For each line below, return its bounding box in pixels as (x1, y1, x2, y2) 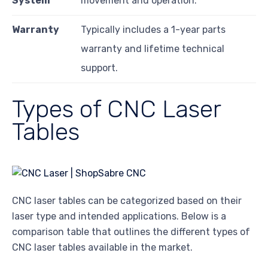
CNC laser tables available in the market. (12, 241, 193, 253)
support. (81, 62, 118, 74)
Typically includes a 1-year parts (81, 23, 226, 35)
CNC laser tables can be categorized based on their (12, 194, 242, 206)
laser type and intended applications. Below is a (12, 210, 226, 222)
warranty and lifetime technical (81, 42, 224, 54)
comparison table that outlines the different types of (12, 226, 250, 237)
